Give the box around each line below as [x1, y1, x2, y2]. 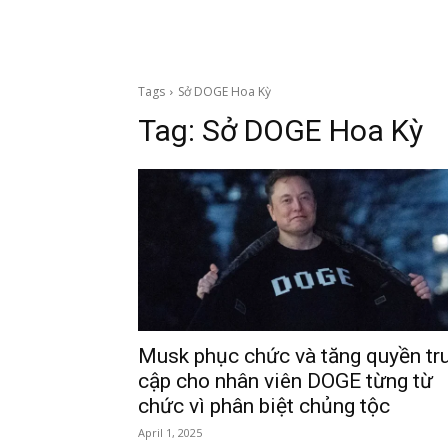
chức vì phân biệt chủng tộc [138, 394, 390, 418]
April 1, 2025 [138, 425, 202, 440]
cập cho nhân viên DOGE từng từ [138, 369, 433, 393]
